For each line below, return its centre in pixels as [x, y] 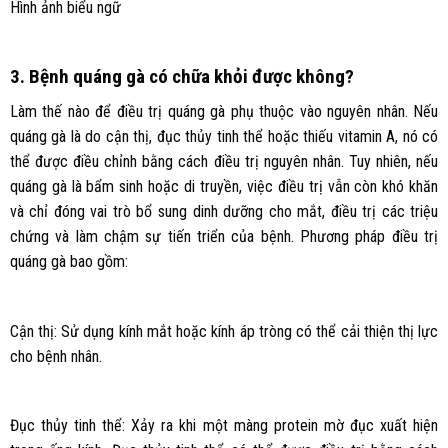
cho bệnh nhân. [55, 356]
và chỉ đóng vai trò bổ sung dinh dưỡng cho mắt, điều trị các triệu [224, 211]
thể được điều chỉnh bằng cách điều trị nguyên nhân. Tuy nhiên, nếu [224, 161]
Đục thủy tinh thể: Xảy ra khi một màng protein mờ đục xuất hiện [224, 426]
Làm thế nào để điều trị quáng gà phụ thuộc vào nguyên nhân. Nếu [224, 111]
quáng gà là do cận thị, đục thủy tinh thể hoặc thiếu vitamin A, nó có [224, 136]
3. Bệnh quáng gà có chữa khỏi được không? [181, 77]
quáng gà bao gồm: [68, 261]
